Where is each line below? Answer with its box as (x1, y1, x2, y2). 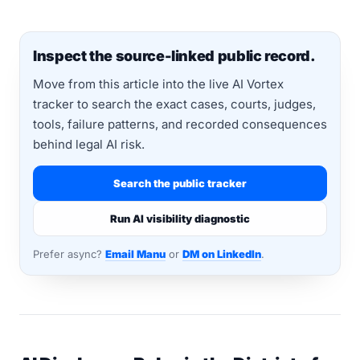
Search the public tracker (113, 176, 247, 190)
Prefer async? (33, 247, 105, 260)
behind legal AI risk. (33, 137, 145, 152)
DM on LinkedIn (182, 247, 261, 260)
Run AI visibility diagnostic (110, 211, 250, 225)
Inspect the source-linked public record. (33, 47, 316, 64)
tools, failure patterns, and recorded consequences (33, 117, 327, 132)
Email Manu (105, 247, 166, 260)
